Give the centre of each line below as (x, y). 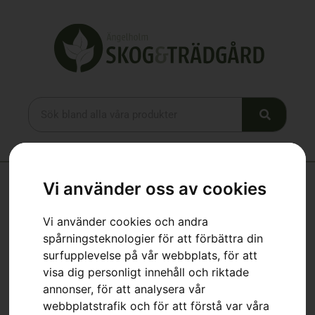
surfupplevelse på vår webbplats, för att (150, 255)
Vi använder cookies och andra (126, 221)
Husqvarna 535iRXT (134, 206)
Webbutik (65, 206)
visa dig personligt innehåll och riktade (146, 272)
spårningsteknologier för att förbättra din (153, 238)
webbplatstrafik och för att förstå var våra (156, 306)
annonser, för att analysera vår (124, 289)
